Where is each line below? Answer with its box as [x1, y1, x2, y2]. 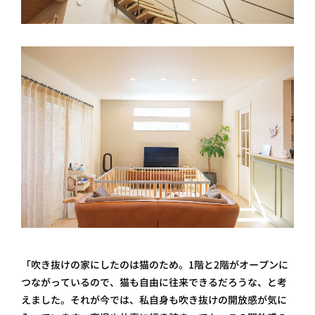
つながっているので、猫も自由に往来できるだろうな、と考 [21, 276, 287, 290]
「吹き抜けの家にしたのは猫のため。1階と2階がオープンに [21, 258, 288, 272]
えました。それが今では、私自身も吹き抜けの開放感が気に [21, 293, 287, 307]
